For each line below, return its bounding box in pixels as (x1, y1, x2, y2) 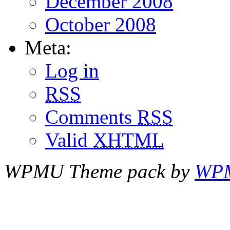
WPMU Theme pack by (4, 160, 195, 182)
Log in (45, 59, 99, 82)
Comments (45, 105, 137, 128)
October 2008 (45, 13, 156, 35)
